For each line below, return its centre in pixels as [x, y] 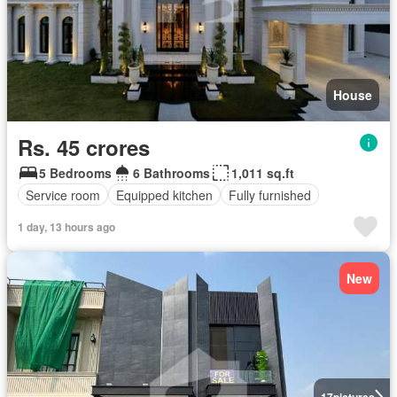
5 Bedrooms [75, 173]
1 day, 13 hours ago [66, 227]
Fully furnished [270, 195]
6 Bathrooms [171, 173]
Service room [63, 195]
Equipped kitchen [164, 195]
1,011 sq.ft [263, 173]
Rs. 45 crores [84, 148]
